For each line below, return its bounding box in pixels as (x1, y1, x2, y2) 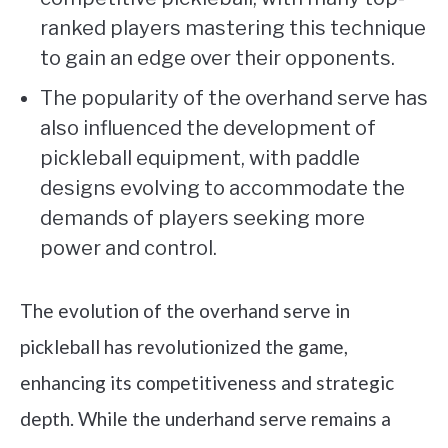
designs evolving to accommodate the (40, 176, 405, 201)
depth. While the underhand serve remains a (20, 407, 391, 431)
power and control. (40, 236, 217, 261)
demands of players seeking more (40, 206, 365, 231)
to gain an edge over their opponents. (40, 46, 395, 71)
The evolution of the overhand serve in (20, 299, 350, 323)
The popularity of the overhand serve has (40, 86, 428, 111)
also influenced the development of (40, 116, 376, 141)
